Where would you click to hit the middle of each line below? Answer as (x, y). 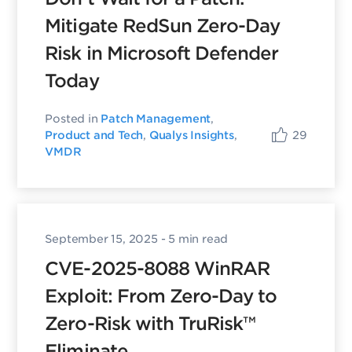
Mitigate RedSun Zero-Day (163, 26)
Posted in (73, 119)
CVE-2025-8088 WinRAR (157, 269)
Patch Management (156, 119)
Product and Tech (94, 136)
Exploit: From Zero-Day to (161, 297)
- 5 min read (193, 239)
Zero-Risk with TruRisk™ (150, 324)
